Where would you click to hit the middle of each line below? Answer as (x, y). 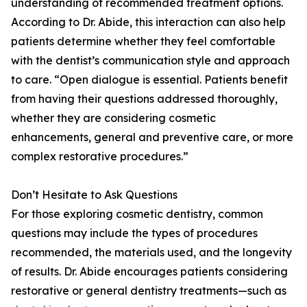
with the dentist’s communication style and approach (150, 61)
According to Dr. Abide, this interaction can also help (148, 22)
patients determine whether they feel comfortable (143, 41)
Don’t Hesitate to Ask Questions (94, 195)
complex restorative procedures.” (100, 157)
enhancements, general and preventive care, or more (152, 137)
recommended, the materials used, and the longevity (151, 253)
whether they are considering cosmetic (113, 118)
